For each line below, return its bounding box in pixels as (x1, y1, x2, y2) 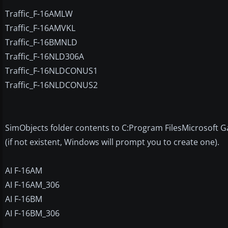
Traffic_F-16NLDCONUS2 (5, 79, 98, 91)
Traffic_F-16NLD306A (5, 50, 84, 62)
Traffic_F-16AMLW (5, 8, 73, 19)
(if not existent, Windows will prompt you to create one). (5, 136, 219, 148)
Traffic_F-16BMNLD (5, 36, 77, 48)
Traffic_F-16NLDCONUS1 (5, 65, 98, 76)
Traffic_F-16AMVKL (5, 22, 75, 34)
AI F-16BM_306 (5, 207, 60, 219)
